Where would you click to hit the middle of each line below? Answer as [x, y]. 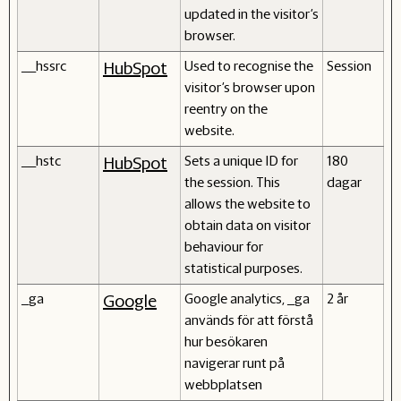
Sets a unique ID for [241, 160]
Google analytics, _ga [247, 298]
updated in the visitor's [252, 13]
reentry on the [226, 108]
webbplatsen [223, 384]
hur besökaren [226, 341]
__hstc [41, 160]
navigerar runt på [235, 363]
